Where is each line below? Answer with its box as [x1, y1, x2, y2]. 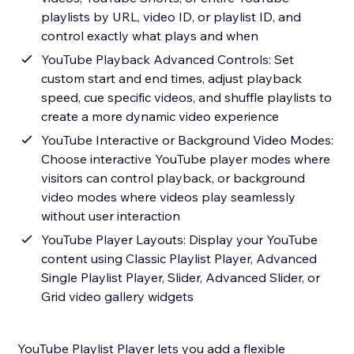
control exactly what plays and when [41, 28, 259, 44]
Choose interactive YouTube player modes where [41, 151, 331, 168]
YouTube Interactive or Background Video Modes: [41, 132, 334, 149]
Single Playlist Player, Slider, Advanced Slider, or [41, 269, 321, 286]
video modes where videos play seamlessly [41, 189, 296, 205]
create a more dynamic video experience [41, 108, 280, 125]
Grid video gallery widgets [41, 288, 194, 305]
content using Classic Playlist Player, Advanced [41, 250, 318, 267]
